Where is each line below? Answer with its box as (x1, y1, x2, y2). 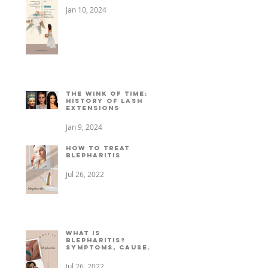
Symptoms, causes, (66, 243, 156, 251)
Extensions (66, 103, 120, 112)
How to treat (66, 144, 130, 152)
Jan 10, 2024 (66, 4, 106, 14)
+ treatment (66, 250, 123, 258)
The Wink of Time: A (66, 89, 157, 98)
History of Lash (66, 96, 143, 105)
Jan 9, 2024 (66, 121, 102, 132)
